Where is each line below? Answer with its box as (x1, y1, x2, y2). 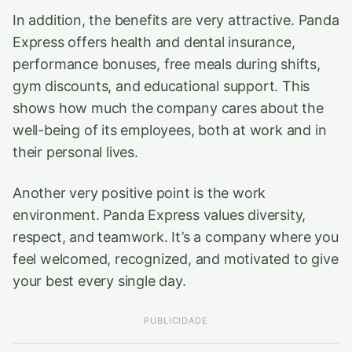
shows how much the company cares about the (13, 100, 324, 116)
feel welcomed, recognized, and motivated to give (13, 251, 339, 267)
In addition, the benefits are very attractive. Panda (13, 12, 339, 28)
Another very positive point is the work (13, 185, 266, 201)
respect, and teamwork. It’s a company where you (13, 229, 339, 245)
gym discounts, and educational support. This (13, 78, 310, 94)
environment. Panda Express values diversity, (13, 207, 306, 223)
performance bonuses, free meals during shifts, (13, 56, 321, 72)
